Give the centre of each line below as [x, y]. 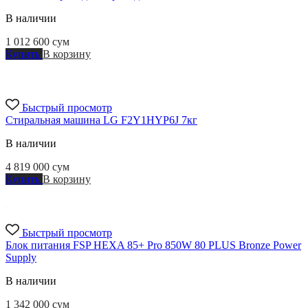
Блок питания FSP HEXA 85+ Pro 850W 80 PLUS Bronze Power [153, 245]
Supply [21, 258]
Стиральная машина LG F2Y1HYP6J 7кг [101, 120]
